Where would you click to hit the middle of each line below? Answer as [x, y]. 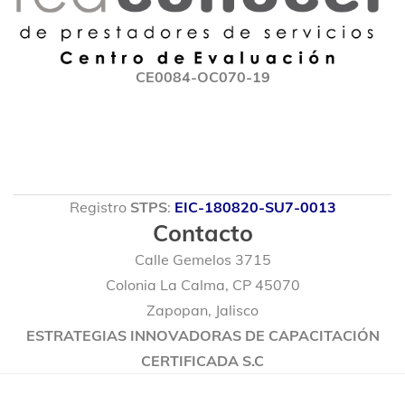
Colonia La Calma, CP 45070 [202, 285]
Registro [99, 207]
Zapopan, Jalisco [202, 311]
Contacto [202, 233]
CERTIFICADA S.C [202, 361]
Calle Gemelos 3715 [202, 260]
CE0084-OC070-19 [202, 77]
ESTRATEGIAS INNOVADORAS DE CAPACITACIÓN [202, 336]
